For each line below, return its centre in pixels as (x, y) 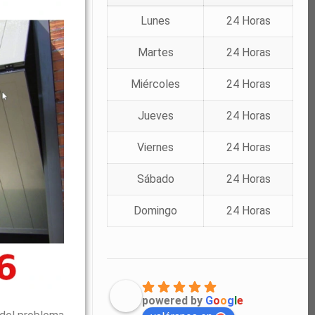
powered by (174, 300)
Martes (155, 52)
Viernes (156, 147)
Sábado (155, 179)
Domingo (156, 210)
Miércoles (156, 84)
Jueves (155, 115)
